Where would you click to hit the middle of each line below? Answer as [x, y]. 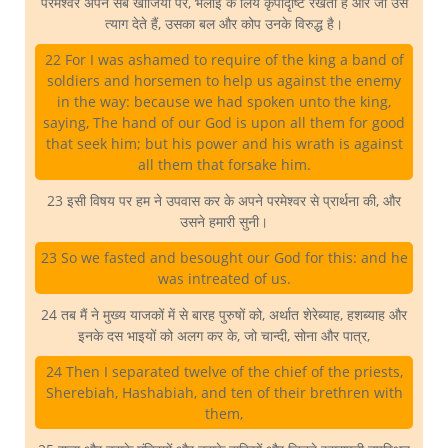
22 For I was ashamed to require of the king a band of [224, 60]
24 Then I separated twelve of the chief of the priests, [224, 372]
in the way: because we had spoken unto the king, [224, 102]
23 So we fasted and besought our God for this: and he [224, 258]
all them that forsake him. [224, 165]
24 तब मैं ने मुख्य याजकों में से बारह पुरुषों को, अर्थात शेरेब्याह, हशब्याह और [224, 315]
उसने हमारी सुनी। [224, 222]
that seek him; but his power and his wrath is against [224, 144]
